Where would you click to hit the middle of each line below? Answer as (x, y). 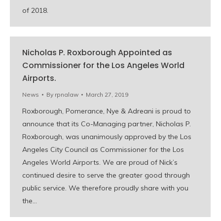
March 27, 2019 (107, 94)
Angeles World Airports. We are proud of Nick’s (100, 162)
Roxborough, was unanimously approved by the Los (107, 137)
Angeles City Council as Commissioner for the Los (103, 149)
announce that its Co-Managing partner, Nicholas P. (107, 124)
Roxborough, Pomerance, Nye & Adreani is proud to (107, 111)
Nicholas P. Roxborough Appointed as (97, 53)
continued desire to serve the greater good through (106, 175)
